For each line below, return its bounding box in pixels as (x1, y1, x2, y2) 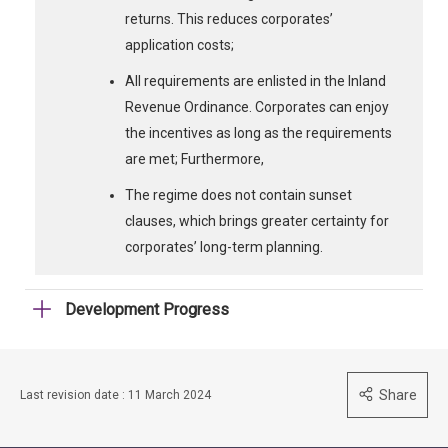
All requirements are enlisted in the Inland (125, 73, 386, 89)
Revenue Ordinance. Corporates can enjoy (125, 99, 389, 115)
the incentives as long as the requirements (125, 125, 392, 141)
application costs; (125, 37, 234, 53)
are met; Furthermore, (125, 151, 264, 167)
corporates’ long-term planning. (125, 239, 323, 255)
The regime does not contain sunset (125, 187, 352, 203)
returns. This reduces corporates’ (125, 11, 333, 27)
